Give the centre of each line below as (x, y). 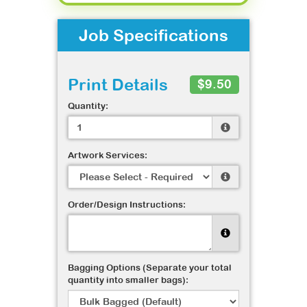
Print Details (118, 84)
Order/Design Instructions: (127, 205)
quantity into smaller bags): (128, 280)
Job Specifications (153, 35)
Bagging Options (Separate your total (150, 268)
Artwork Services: (108, 155)
